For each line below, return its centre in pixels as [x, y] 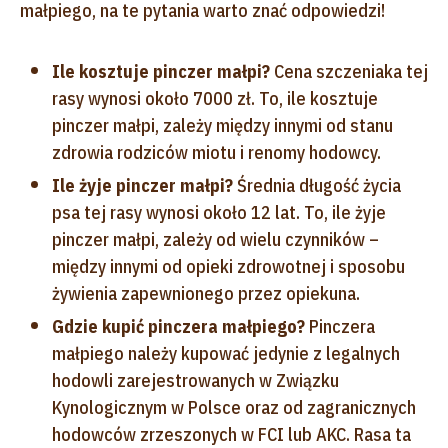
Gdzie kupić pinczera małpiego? [178, 326]
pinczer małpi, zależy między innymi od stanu [222, 125]
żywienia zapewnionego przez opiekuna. [206, 293]
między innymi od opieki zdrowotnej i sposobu [228, 266]
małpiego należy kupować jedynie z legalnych [226, 353]
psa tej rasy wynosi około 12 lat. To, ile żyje [219, 212]
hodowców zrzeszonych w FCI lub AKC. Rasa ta [231, 434]
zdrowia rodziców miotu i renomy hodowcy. [216, 152]
